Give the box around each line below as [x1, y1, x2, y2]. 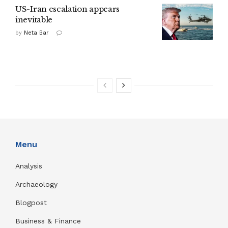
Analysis [15, 162, 45, 170]
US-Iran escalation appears [15, 4, 120, 14]
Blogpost [15, 198, 47, 207]
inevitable [15, 15, 52, 25]
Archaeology [15, 180, 58, 189]
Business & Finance [15, 217, 81, 225]
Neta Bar [24, 30, 49, 37]
